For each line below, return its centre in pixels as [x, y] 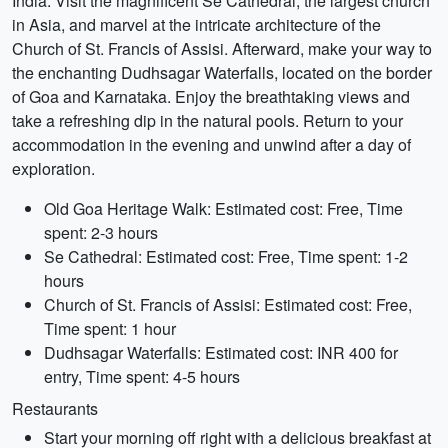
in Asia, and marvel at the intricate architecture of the [196, 24]
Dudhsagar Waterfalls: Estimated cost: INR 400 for [221, 352]
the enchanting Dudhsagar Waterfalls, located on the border [222, 72]
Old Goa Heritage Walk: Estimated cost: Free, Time [223, 208]
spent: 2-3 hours [101, 232]
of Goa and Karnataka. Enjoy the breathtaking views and [211, 96]
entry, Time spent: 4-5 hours [142, 376]
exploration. [53, 168]
